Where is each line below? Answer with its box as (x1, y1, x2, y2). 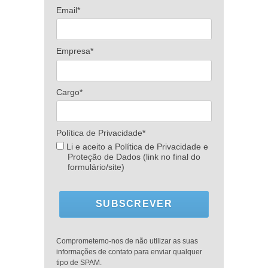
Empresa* (56, 46, 93, 56)
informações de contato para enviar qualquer (56, 247, 202, 256)
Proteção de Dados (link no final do (67, 151, 200, 162)
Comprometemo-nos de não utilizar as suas (56, 236, 198, 245)
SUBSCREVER (96, 199, 172, 209)
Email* (56, 5, 80, 15)
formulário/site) (67, 162, 124, 172)
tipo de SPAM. (56, 258, 102, 267)
